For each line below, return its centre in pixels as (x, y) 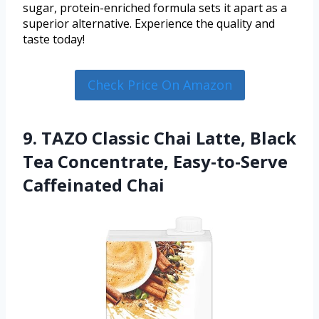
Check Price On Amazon (159, 85)
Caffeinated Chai (94, 184)
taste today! (54, 40)
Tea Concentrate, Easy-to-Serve (155, 161)
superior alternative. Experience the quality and (149, 24)
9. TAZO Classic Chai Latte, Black (159, 137)
